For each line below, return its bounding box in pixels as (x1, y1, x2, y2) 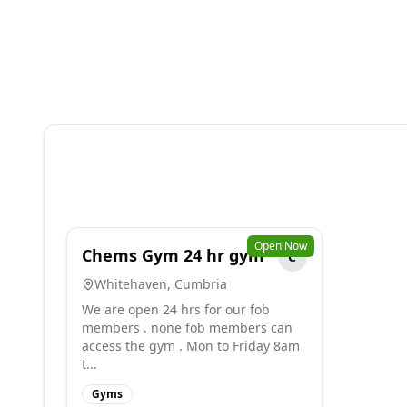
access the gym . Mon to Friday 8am (82, 337, 300, 354)
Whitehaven (94, 275, 167, 293)
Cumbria (174, 275, 227, 293)
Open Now (253, 238, 307, 253)
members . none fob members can (82, 319, 293, 336)
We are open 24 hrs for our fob (82, 301, 270, 318)
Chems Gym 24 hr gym (82, 244, 264, 266)
